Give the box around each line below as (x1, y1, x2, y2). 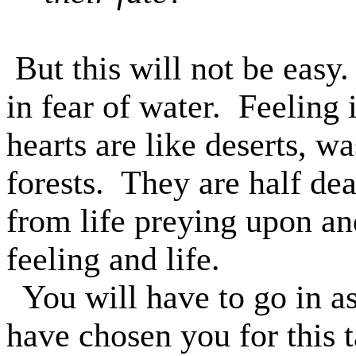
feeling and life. (6, 241, 220, 277)
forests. (6, 164, 104, 201)
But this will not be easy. (15, 50, 349, 87)
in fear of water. (6, 88, 221, 125)
